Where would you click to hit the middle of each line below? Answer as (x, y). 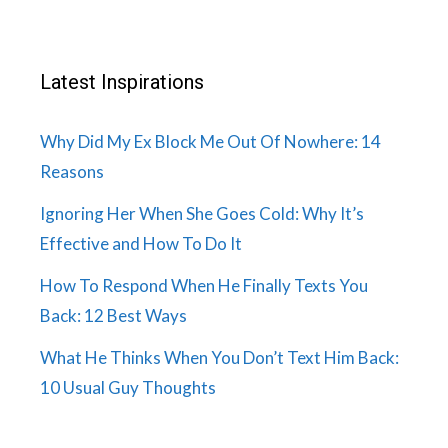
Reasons (72, 172)
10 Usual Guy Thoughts (128, 388)
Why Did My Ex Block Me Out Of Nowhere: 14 (210, 142)
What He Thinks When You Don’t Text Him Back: (219, 358)
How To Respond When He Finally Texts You (204, 286)
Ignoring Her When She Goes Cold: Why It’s (202, 214)
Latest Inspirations (122, 82)
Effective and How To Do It (141, 244)
